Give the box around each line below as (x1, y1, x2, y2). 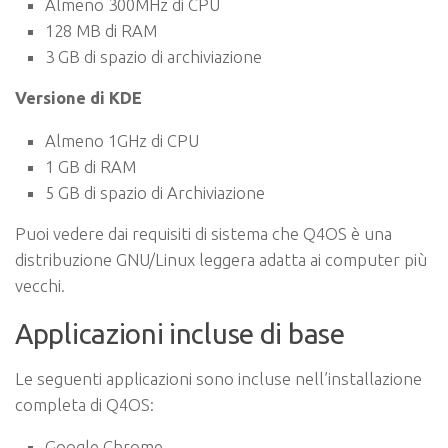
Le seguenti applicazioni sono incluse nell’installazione (15, 368, 422, 388)
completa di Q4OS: (15, 394, 154, 414)
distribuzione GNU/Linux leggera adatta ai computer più (15, 249, 427, 269)
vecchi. (15, 275, 65, 295)
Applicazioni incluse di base (15, 317, 345, 349)
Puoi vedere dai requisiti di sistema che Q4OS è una (15, 223, 392, 243)
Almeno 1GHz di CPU (45, 130, 199, 150)
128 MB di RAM (45, 21, 157, 41)
